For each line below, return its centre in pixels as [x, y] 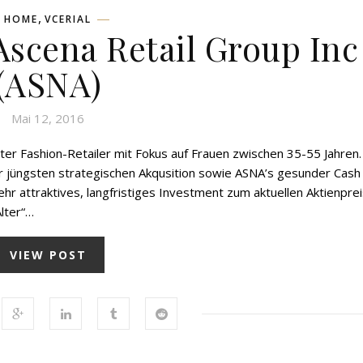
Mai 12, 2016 [48, 118]
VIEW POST [48, 254]
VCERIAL [68, 19]
